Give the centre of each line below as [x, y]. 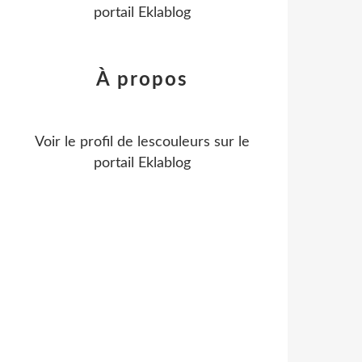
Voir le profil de [86, 142]
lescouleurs [174, 142]
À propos [142, 80]
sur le [230, 142]
